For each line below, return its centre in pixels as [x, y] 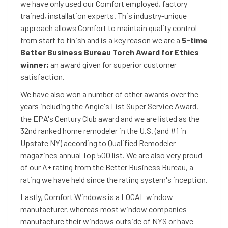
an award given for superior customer [113, 64]
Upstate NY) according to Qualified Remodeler [98, 143]
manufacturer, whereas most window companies [104, 209]
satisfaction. [42, 77]
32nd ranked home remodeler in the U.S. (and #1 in [103, 131]
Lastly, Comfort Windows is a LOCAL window [97, 197]
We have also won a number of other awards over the [109, 94]
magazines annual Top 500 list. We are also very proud [111, 155]
